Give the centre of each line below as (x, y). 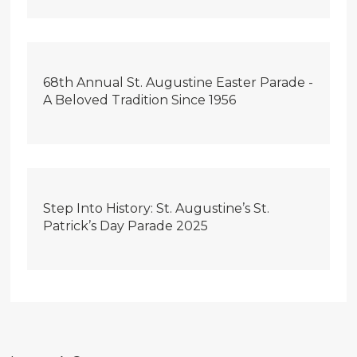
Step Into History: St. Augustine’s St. (157, 209)
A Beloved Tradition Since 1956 (140, 100)
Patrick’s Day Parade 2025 (126, 226)
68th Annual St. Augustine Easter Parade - (178, 83)
